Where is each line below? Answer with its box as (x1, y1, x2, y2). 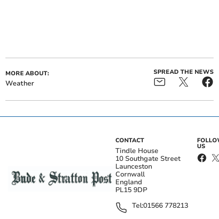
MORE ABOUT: (5, 69, 49, 78)
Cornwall (115, 170, 145, 179)
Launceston (115, 162, 152, 172)
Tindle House (115, 146, 158, 156)
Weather (5, 79, 35, 88)
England (115, 177, 142, 187)
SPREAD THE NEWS (153, 68, 214, 76)
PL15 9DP (115, 185, 147, 195)
